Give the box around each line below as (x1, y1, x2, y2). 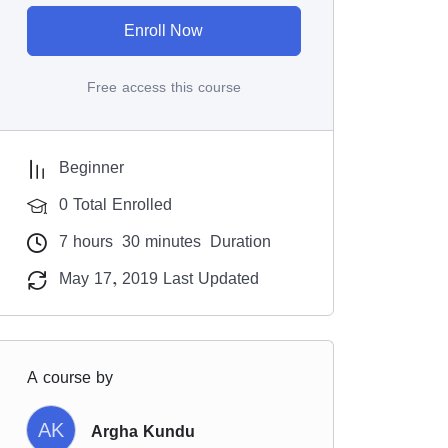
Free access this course (86, 76, 241, 97)
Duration (205, 229, 271, 253)
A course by (27, 365, 113, 389)
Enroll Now (124, 22, 204, 39)
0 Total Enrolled (59, 192, 172, 216)
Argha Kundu (91, 419, 195, 443)
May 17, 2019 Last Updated (59, 266, 259, 290)
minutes (140, 229, 201, 253)
